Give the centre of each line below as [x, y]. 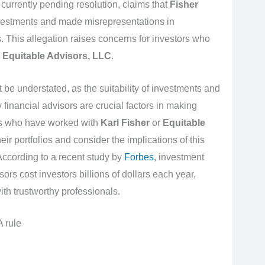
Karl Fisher [125, 122]
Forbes [139, 157]
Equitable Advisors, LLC [56, 56]
